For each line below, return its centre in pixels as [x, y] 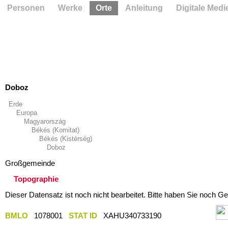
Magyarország [45, 121]
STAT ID [83, 215]
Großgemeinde [30, 163]
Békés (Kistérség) [65, 139]
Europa [26, 113]
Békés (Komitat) [55, 130]
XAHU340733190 [133, 215]
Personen [26, 8]
